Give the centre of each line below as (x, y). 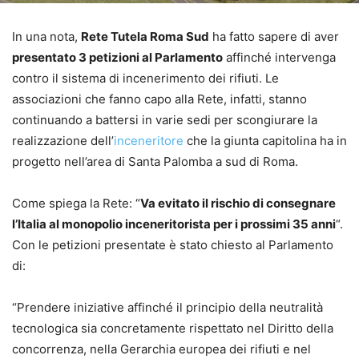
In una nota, (46, 36)
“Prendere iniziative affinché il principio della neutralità (167, 307)
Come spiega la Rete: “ (76, 203)
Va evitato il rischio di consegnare (238, 203)
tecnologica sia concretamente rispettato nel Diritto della (173, 328)
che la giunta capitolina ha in (265, 140)
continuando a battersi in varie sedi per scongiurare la (165, 119)
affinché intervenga (279, 57)
